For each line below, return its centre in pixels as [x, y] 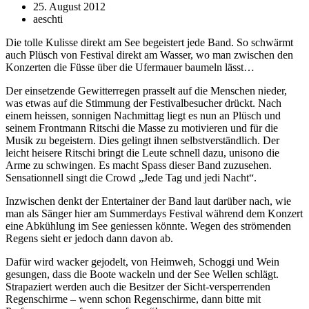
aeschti [48, 19]
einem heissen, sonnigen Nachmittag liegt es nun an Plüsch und [143, 115]
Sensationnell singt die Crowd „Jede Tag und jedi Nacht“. [131, 177]
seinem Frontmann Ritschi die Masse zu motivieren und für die [142, 128]
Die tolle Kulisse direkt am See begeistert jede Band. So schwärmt [149, 42]
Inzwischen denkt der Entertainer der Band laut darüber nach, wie [148, 201]
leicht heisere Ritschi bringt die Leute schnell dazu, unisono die [142, 152]
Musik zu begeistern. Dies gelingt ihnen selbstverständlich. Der [142, 140]
